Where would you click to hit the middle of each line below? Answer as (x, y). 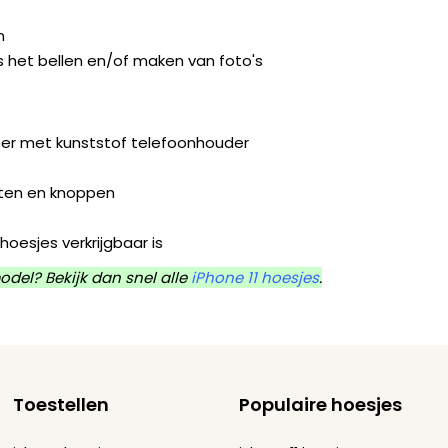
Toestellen (60, 405)
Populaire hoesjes (320, 405)
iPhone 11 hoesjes (255, 278)
